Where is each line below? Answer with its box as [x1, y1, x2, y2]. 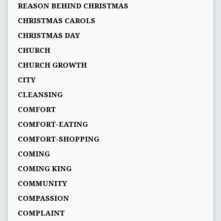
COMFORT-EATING [17, 120, 88, 129]
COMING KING [17, 165, 72, 173]
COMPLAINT [17, 209, 65, 218]
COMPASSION [17, 194, 69, 203]
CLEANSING [17, 91, 63, 99]
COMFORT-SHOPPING [17, 135, 99, 144]
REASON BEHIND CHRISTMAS [17, 2, 128, 10]
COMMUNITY [17, 180, 67, 188]
